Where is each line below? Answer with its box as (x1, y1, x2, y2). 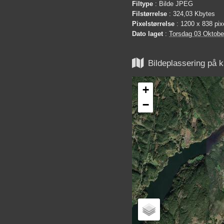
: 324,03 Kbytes (167, 10, 215, 18)
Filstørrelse (132, 10, 167, 18)
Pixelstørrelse (132, 20, 174, 28)
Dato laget (132, 30, 163, 38)
